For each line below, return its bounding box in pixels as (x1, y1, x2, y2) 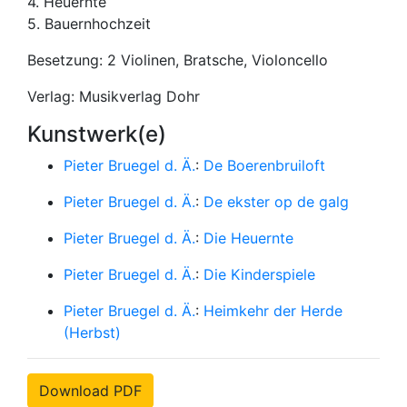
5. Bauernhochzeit (27, 14, 151, 33)
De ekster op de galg (203, 192, 349, 211)
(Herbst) (64, 323, 121, 342)
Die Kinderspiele (203, 264, 315, 283)
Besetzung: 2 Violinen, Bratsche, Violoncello (27, 50, 328, 69)
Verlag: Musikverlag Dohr (27, 86, 200, 105)
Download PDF (39, 381, 142, 400)
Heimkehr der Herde (203, 301, 342, 320)
